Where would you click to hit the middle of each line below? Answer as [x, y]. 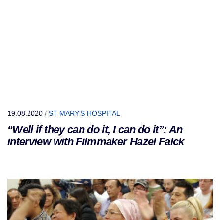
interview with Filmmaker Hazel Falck [96, 142]
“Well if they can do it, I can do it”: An [95, 129]
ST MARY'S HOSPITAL [84, 113]
